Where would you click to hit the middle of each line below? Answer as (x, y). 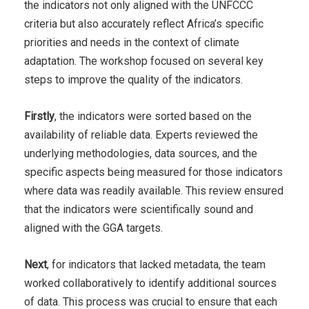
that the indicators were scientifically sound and (139, 209)
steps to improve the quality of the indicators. (136, 79)
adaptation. (50, 61)
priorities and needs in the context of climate (132, 42)
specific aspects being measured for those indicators (153, 172)
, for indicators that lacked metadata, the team (156, 264)
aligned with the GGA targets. (95, 228)
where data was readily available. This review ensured (154, 190)
